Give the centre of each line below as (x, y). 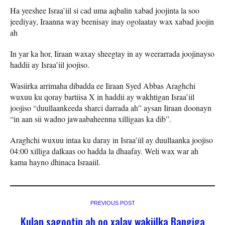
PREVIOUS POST (113, 203)
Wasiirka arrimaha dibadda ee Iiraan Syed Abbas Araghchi (103, 86)
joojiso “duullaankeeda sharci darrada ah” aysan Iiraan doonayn (111, 108)
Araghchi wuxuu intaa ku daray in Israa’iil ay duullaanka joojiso (111, 140)
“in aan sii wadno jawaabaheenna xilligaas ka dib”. (91, 119)
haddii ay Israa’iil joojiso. (50, 65)
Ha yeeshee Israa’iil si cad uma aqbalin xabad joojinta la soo (105, 11)
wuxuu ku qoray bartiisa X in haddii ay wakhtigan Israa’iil (102, 97)
